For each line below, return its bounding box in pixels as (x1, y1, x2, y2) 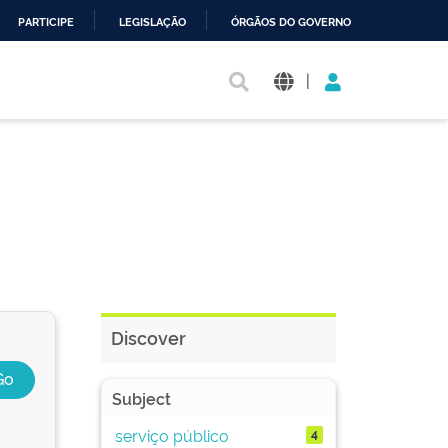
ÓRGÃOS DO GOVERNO (231, 16, 351, 29)
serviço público (114, 423, 229, 446)
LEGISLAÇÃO (119, 16, 186, 29)
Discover (111, 325, 186, 349)
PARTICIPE (18, 16, 74, 29)
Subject (112, 387, 171, 409)
